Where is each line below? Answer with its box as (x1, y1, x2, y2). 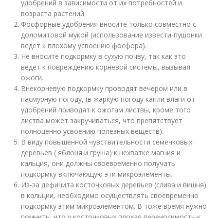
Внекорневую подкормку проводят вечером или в (21, 84, 188, 93)
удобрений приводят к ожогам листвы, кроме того (21, 105, 191, 115)
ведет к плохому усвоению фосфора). (21, 41, 147, 51)
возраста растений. (21, 9, 86, 18)
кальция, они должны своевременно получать (21, 159, 176, 168)
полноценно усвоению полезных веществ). (21, 127, 164, 136)
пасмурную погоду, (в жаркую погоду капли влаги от (21, 94, 196, 104)
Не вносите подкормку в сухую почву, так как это (21, 52, 186, 61)
